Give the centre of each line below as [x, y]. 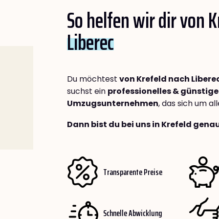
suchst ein [87, 91]
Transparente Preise [133, 172]
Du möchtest [93, 79]
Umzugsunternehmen [113, 104]
